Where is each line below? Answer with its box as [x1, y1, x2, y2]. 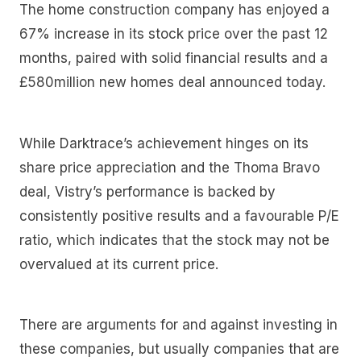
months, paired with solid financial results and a [19, 49, 328, 66]
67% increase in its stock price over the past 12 [19, 25, 328, 42]
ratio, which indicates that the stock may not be [19, 231, 330, 248]
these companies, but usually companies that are [19, 341, 339, 358]
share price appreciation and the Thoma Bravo [19, 159, 320, 176]
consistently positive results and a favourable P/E [19, 207, 339, 224]
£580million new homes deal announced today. [19, 73, 326, 90]
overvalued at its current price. [19, 255, 218, 272]
